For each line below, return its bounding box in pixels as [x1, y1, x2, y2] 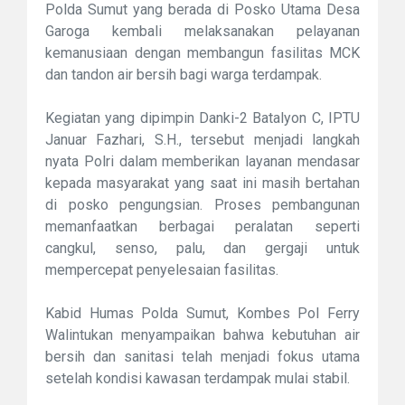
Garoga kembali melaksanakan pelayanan [45, 23, 360, 41]
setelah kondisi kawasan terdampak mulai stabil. [45, 370, 350, 388]
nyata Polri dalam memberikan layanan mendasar [45, 153, 360, 171]
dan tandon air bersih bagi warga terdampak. [45, 66, 322, 84]
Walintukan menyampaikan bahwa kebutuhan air [45, 326, 360, 344]
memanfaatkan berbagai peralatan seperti [45, 218, 360, 236]
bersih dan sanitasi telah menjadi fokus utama [45, 348, 360, 366]
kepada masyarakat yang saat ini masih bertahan [45, 174, 360, 193]
